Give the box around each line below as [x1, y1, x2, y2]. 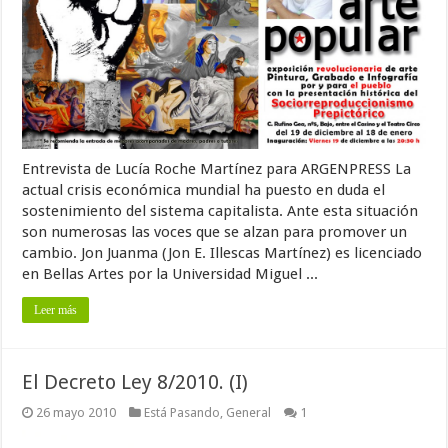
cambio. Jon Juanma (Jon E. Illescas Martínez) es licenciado [22, 243, 423, 262]
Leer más [34, 302, 78, 317]
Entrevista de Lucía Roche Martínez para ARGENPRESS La [22, 159, 412, 178]
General [226, 404, 272, 420]
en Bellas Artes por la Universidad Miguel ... [22, 264, 319, 283]
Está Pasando [144, 404, 221, 420]
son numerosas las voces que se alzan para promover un [22, 222, 408, 241]
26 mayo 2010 [36, 404, 117, 420]
